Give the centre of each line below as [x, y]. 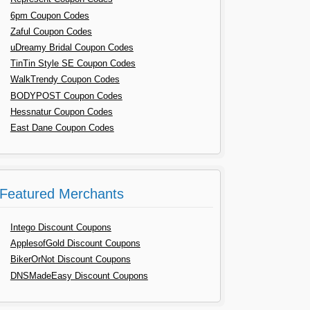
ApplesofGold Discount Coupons [75, 244]
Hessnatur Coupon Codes [61, 111]
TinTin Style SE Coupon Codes [73, 64]
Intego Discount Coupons [61, 228]
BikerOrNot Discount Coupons [70, 259]
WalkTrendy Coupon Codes [65, 80]
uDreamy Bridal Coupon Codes [72, 47]
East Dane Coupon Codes [62, 127]
